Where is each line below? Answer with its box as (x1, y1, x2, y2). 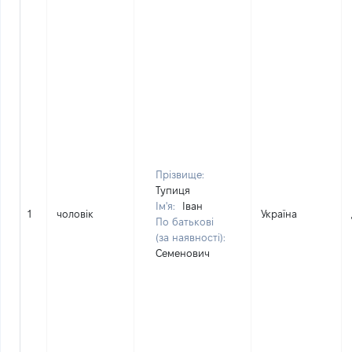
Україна (261, 208, 297, 219)
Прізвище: (156, 169, 204, 180)
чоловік (57, 208, 93, 219)
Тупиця (156, 185, 190, 196)
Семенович (156, 247, 210, 258)
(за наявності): (156, 232, 225, 243)
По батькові (156, 216, 214, 227)
